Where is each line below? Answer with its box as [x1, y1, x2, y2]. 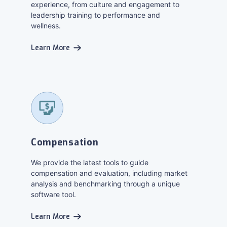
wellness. [30, 21, 61, 30]
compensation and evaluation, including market [30, 169, 187, 177]
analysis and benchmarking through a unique [30, 179, 180, 188]
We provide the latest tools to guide [30, 158, 148, 167]
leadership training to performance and [30, 11, 160, 19]
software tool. [30, 190, 76, 199]
